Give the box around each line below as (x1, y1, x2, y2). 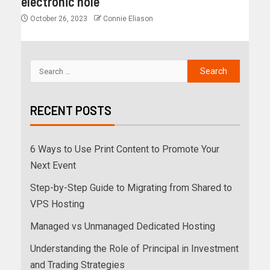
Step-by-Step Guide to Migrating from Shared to (30, 182, 232, 194)
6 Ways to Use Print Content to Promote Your (30, 143, 219, 155)
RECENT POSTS (30, 103, 111, 118)
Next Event (30, 160, 76, 172)
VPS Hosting (30, 198, 84, 210)
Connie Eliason (103, 14, 153, 24)
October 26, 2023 (28, 14, 89, 24)
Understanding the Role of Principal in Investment (30, 243, 239, 255)
